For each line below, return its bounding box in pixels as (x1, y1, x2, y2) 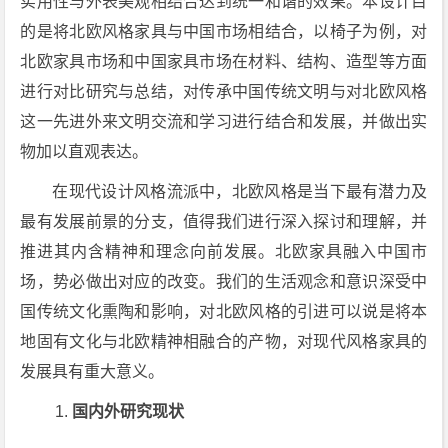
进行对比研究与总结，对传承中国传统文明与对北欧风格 (20, 83, 428, 100)
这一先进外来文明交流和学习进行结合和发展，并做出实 (20, 113, 428, 130)
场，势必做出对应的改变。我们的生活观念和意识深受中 (20, 273, 428, 290)
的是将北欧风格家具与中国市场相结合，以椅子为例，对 (20, 23, 428, 40)
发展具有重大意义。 (20, 363, 165, 380)
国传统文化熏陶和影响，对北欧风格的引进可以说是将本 (20, 303, 428, 320)
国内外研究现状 (72, 403, 185, 420)
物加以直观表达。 (20, 143, 149, 160)
